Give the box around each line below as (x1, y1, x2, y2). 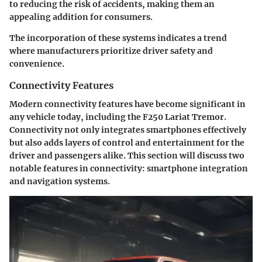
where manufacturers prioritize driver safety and (9, 46, 213, 57)
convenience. (9, 58, 64, 70)
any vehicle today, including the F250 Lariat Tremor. (9, 112, 226, 123)
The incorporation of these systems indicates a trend (9, 33, 227, 44)
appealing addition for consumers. (9, 12, 153, 23)
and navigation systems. (9, 176, 110, 187)
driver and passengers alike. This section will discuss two (9, 150, 244, 161)
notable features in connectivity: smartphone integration (9, 163, 248, 174)
